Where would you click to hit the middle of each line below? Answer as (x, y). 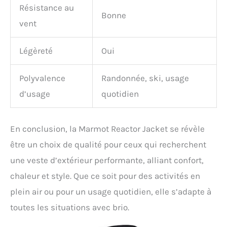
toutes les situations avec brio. (70, 207)
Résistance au (47, 8)
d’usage (35, 94)
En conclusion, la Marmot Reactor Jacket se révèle (107, 128)
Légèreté (36, 51)
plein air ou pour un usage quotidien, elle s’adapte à (111, 191)
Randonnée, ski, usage (145, 78)
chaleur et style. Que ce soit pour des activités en (105, 176)
